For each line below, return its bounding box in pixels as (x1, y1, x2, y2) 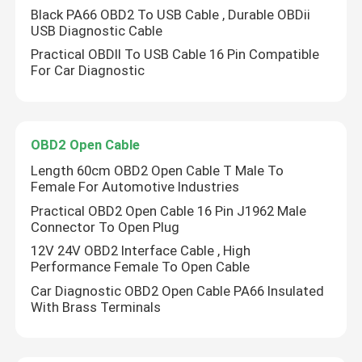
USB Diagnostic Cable (31, 22, 163, 39)
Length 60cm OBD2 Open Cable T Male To (31, 162, 284, 179)
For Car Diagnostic (31, 62, 145, 79)
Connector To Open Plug (31, 218, 180, 235)
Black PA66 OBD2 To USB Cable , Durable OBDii (31, 6, 311, 23)
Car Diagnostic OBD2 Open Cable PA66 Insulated (31, 282, 325, 299)
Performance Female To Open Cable (31, 259, 250, 276)
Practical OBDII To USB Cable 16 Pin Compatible (31, 46, 320, 63)
